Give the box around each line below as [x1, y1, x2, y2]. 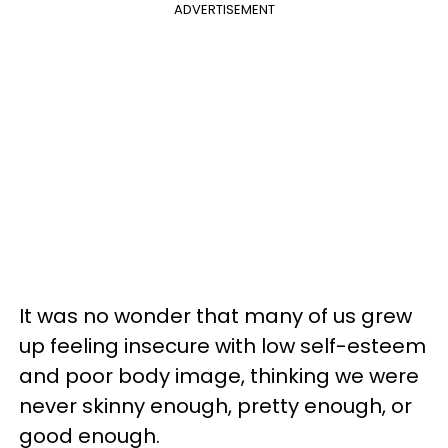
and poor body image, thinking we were [19, 362, 419, 390]
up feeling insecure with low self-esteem [19, 332, 426, 360]
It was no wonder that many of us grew [19, 302, 412, 330]
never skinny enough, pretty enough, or [19, 392, 412, 420]
